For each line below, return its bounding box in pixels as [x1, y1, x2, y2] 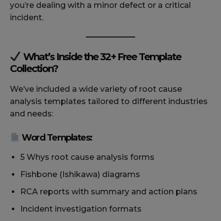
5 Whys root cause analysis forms [20, 152, 154, 162]
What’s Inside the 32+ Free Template [21, 50, 181, 63]
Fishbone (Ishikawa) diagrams [20, 170, 140, 180]
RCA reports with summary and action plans [20, 187, 197, 197]
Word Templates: [20, 132, 92, 144]
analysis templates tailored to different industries [10, 96, 208, 106]
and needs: [10, 109, 53, 118]
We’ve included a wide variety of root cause [10, 84, 182, 94]
